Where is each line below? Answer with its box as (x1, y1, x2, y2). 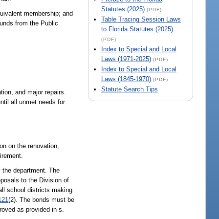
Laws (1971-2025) (101, 55, 151, 63)
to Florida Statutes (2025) (101, 25, 173, 33)
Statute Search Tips (101, 86, 158, 93)
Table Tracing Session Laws (101, 16, 181, 23)
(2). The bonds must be (8, 196, 75, 204)
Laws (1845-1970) (101, 75, 151, 83)
